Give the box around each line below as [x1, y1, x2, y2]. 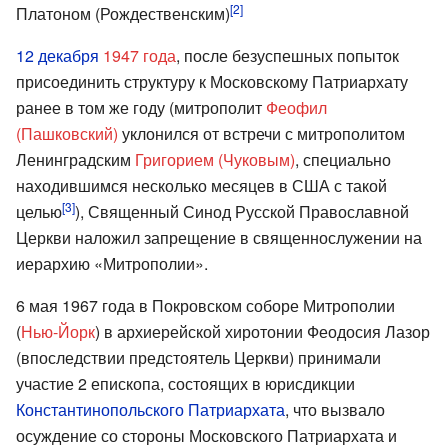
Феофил [266, 95, 327, 119]
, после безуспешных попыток [176, 43, 399, 67]
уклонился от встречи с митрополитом [118, 121, 405, 145]
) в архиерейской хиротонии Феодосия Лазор [95, 319, 430, 343]
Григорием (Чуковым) [135, 147, 295, 171]
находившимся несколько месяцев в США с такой [16, 173, 387, 197]
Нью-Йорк [21, 319, 95, 343]
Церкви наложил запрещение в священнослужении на [16, 225, 422, 249]
